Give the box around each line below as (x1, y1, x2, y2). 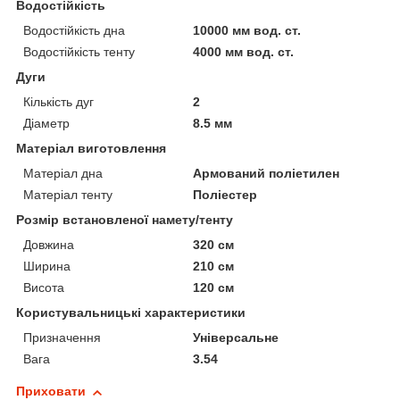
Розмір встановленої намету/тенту (16, 212, 233, 228)
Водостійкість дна (23, 23, 125, 38)
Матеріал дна (23, 166, 103, 181)
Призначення (23, 330, 101, 346)
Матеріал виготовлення (16, 141, 166, 156)
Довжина (23, 237, 74, 253)
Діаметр (23, 116, 70, 131)
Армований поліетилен (193, 166, 340, 181)
